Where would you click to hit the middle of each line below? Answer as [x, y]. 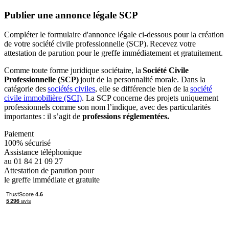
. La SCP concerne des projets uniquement [150, 98]
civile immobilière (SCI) [43, 98]
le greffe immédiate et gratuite [52, 180]
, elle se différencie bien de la [143, 89]
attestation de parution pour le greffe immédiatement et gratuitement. [113, 53]
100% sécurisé [27, 143]
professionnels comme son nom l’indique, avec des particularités [107, 107]
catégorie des [26, 89]
